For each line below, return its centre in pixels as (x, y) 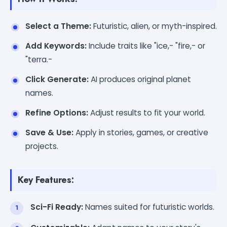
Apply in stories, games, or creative (141, 132)
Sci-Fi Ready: (57, 207)
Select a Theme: (58, 26)
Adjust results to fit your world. (147, 112)
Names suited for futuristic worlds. (149, 207)
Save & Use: (49, 132)
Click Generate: (57, 79)
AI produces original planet (140, 79)
